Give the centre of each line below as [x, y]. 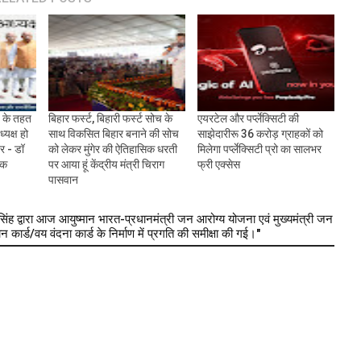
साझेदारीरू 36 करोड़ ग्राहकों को [260, 134]
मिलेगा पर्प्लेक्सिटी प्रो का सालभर [259, 149]
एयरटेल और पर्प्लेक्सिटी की [248, 119]
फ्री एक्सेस [218, 165]
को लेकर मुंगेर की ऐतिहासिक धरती [112, 149]
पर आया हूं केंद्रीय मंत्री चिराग [106, 165]
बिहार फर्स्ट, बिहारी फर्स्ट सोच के [110, 119]
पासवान [63, 180]
